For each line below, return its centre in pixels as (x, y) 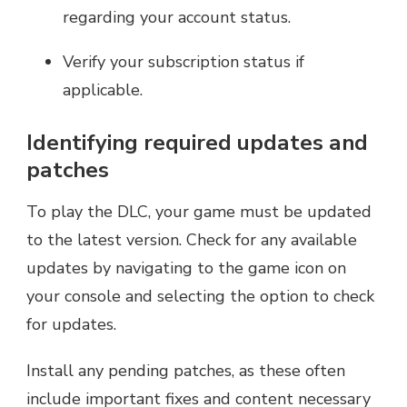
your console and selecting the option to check (200, 296)
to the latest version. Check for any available (192, 239)
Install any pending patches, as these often (186, 370)
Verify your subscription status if (184, 61)
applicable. (103, 89)
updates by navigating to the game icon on (186, 268)
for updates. (71, 324)
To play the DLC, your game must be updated (199, 211)
